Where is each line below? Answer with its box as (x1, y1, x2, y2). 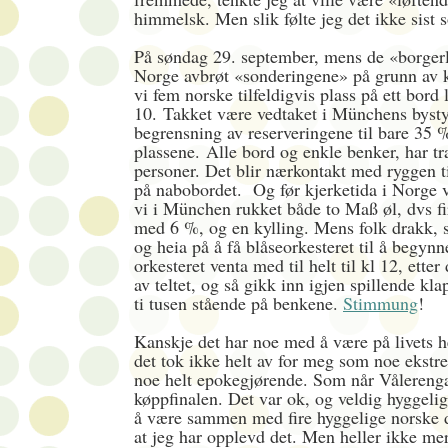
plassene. (134, 139, 206, 164)
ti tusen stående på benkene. (134, 291, 343, 316)
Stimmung (343, 291, 418, 316)
